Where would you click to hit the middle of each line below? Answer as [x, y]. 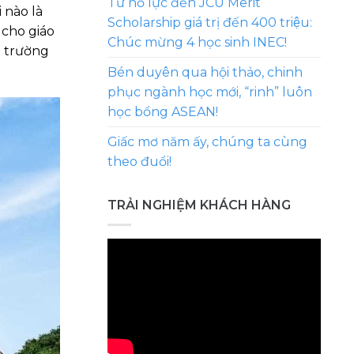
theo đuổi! [139, 161]
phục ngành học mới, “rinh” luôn [210, 92]
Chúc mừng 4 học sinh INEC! [197, 42]
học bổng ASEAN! [163, 111]
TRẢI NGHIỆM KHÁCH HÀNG [199, 205]
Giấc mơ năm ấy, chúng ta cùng [207, 141]
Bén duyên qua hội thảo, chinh [205, 72]
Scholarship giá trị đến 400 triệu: [210, 22]
